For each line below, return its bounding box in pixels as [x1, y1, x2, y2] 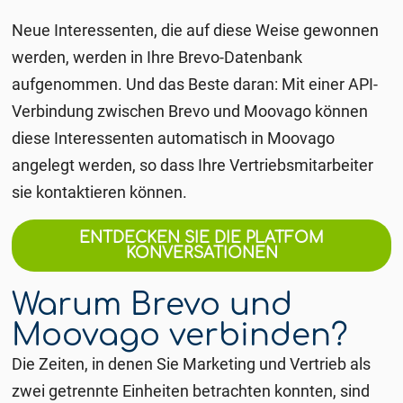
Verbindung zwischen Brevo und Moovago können [12, 101, 369, 121]
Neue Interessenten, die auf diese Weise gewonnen [12, 20, 380, 40]
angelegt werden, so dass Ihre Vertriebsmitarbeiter [12, 155, 374, 175]
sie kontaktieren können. [12, 182, 188, 201]
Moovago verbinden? [12, 318, 349, 353]
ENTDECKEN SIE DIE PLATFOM [79, 228, 324, 246]
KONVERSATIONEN [125, 244, 278, 262]
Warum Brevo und [12, 287, 293, 322]
